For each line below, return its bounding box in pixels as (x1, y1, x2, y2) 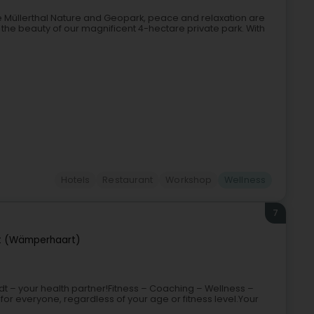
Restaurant (102, 174, 153, 186)
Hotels (60, 174, 90, 186)
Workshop (165, 174, 212, 186)
